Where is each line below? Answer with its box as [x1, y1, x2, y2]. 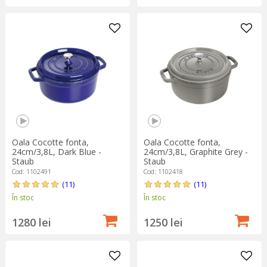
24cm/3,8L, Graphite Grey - [143, 146, 248, 158]
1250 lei [143, 215, 183, 230]
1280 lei [11, 215, 51, 230]
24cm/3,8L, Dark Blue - [11, 146, 101, 158]
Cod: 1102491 [11, 167, 51, 176]
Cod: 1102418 [143, 167, 183, 176]
